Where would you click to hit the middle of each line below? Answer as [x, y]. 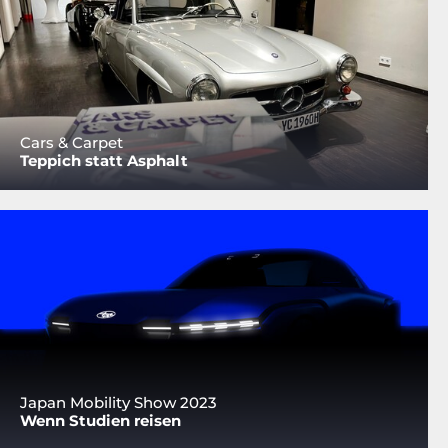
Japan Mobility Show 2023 [118, 403]
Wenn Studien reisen [100, 421]
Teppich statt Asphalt [104, 160]
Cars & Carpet [71, 142]
